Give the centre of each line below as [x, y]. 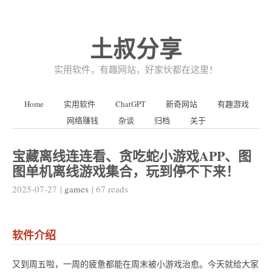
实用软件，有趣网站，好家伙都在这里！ [136, 69]
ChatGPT [130, 104]
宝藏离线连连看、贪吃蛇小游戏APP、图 [132, 156]
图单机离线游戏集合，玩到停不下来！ [126, 171]
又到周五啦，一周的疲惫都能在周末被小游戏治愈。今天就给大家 [135, 263]
